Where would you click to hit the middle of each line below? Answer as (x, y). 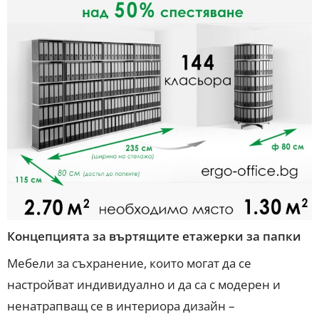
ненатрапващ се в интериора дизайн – (121, 305)
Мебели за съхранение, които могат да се (129, 263)
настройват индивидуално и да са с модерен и (143, 284)
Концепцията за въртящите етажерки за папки (154, 236)
